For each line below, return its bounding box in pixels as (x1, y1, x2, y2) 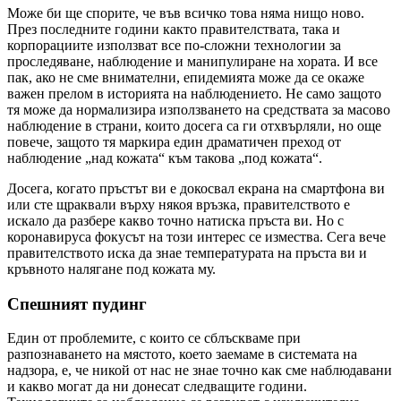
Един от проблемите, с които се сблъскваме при (7, 330, 301, 346)
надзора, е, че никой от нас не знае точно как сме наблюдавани (7, 363, 392, 379)
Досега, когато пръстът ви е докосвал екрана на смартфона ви (7, 181, 385, 197)
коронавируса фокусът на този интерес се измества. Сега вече (7, 229, 386, 245)
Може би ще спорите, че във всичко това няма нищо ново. (7, 5, 364, 21)
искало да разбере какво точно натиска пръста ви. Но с (7, 213, 344, 229)
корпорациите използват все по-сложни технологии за (7, 38, 341, 54)
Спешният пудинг (7, 294, 147, 313)
